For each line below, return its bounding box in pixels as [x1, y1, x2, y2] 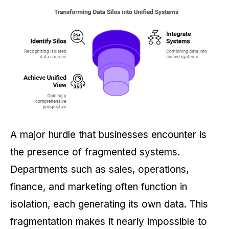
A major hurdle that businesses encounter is [10, 129, 207, 141]
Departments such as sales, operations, [10, 164, 189, 176]
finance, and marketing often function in [10, 181, 187, 193]
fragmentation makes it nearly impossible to [10, 216, 207, 228]
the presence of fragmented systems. [10, 146, 180, 158]
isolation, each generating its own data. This [10, 198, 208, 211]
